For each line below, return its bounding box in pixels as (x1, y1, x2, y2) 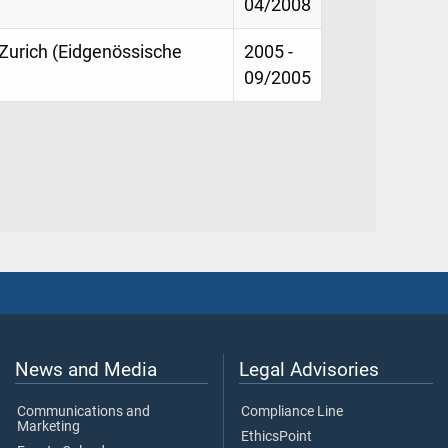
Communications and (17, 403, 150, 421)
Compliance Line (241, 403, 343, 421)
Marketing (17, 418, 80, 436)
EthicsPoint (241, 428, 312, 446)
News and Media (15, 358, 157, 382)
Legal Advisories (239, 358, 379, 382)
